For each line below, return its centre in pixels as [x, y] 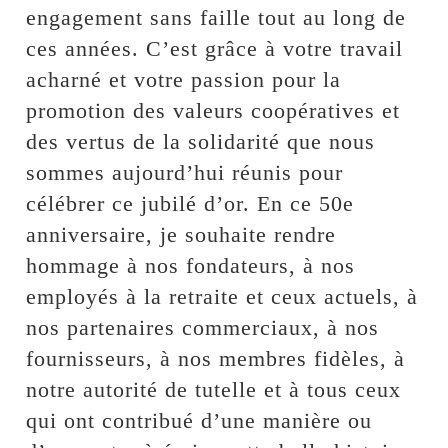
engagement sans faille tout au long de [216, 18]
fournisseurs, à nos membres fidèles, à [216, 359]
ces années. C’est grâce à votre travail [215, 49]
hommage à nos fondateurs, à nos [191, 266]
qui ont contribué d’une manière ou [199, 421]
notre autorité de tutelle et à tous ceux [214, 390]
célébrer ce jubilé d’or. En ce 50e [190, 204]
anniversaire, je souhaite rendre [181, 235]
